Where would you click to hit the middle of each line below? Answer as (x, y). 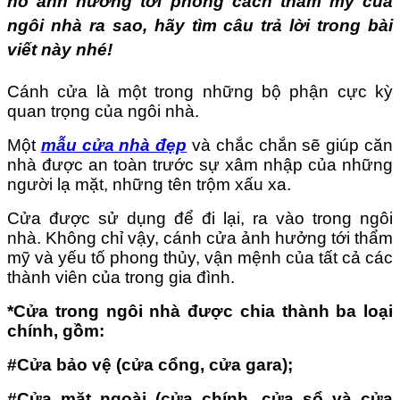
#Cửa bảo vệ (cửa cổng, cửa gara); (150, 364)
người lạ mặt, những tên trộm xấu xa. (149, 184)
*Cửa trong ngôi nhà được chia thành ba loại (200, 311)
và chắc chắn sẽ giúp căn (290, 145)
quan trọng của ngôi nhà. (103, 111)
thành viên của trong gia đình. (121, 277)
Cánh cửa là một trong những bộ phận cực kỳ (200, 91)
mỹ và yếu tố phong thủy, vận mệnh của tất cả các (200, 257)
